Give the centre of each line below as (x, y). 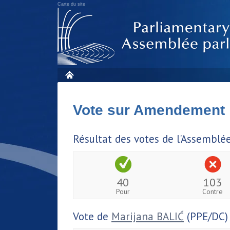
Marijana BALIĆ (148, 216)
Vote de (92, 216)
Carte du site (71, 4)
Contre (213, 191)
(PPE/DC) (206, 216)
